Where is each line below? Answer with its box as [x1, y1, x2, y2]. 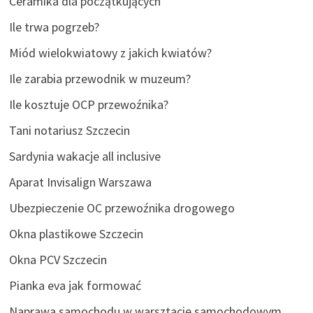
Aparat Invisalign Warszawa [8, 174, 152, 191]
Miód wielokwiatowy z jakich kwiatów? [8, 45, 212, 61]
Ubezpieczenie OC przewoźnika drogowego [8, 200, 235, 217]
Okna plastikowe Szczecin [8, 226, 143, 242]
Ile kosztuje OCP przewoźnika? [8, 96, 168, 113]
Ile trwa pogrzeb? [8, 19, 99, 36]
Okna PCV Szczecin [8, 252, 107, 268]
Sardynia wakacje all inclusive [8, 148, 161, 165]
